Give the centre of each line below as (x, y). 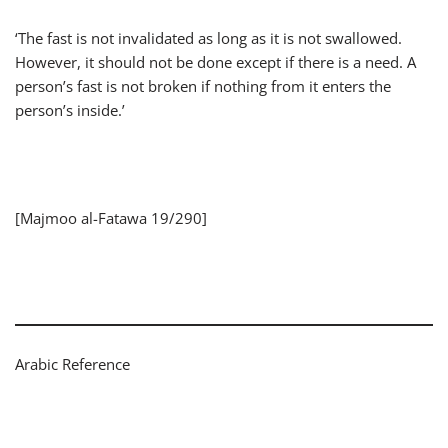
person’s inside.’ (70, 109)
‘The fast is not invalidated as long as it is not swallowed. (208, 37)
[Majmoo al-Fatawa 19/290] (111, 217)
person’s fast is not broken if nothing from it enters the (203, 85)
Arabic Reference (72, 363)
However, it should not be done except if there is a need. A (215, 61)
